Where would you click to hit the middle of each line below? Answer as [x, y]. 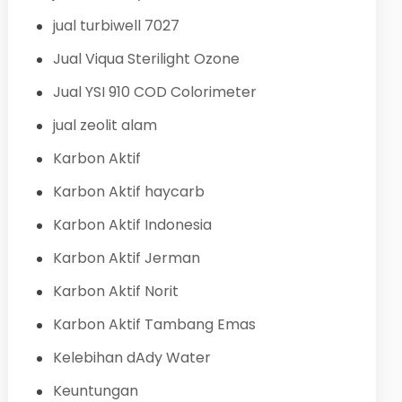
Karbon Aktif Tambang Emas [154, 324]
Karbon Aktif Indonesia [132, 224]
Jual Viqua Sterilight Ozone [146, 58]
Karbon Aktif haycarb [128, 191]
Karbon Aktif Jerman [126, 258]
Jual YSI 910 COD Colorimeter [154, 92]
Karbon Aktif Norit [115, 291]
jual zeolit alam [105, 125]
